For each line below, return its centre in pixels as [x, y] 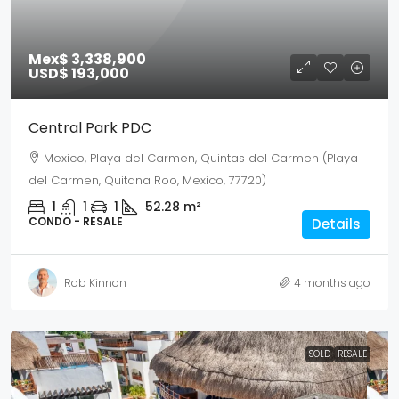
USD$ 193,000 [79, 74]
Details [336, 224]
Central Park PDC [90, 128]
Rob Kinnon [95, 282]
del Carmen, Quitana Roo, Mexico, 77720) [147, 181]
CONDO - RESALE [76, 222]
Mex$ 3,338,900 [87, 60]
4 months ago [332, 282]
